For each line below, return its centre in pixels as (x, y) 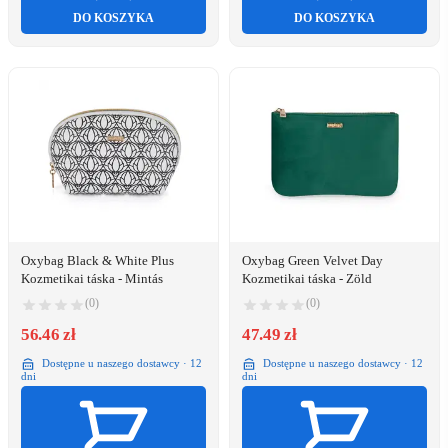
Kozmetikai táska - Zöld (307, 279)
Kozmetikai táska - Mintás (92, 279)
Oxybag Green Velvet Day (312, 261)
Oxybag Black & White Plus (97, 261)
